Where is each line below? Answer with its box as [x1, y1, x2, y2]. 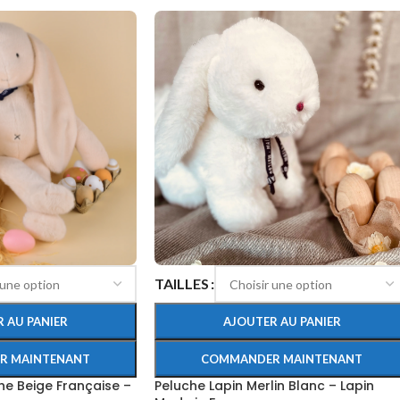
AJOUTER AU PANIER [222, 314, 341, 329]
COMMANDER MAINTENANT [201, 352, 363, 366]
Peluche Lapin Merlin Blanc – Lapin [154, 377, 374, 395]
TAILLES [154, 275, 209, 293]
